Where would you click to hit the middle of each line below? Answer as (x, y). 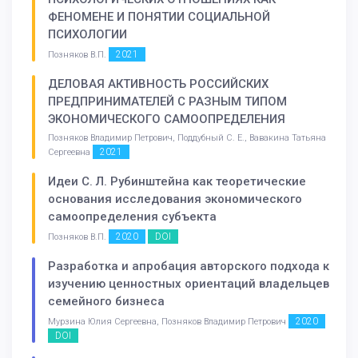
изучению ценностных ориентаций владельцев (189, 283)
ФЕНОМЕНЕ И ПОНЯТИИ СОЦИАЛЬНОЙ (159, 17)
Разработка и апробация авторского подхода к (189, 266)
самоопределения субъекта (132, 216)
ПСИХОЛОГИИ (88, 35)
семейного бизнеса (106, 301)
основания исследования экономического (175, 199)
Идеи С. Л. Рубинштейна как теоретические (177, 181)
